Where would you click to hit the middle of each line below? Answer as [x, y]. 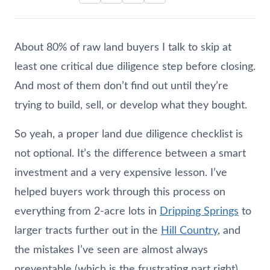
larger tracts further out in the [88, 231]
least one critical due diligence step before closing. [135, 67]
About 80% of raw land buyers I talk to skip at [123, 47]
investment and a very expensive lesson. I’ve [121, 173]
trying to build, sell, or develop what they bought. [131, 105]
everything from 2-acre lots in [87, 211]
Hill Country [189, 231]
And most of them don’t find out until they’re [121, 86]
